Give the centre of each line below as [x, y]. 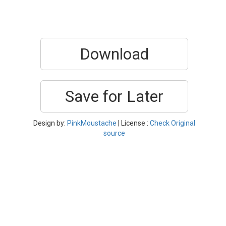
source [114, 133]
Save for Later [114, 96]
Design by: [50, 123]
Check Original [173, 123]
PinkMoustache [92, 123]
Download [114, 54]
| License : [133, 123]
